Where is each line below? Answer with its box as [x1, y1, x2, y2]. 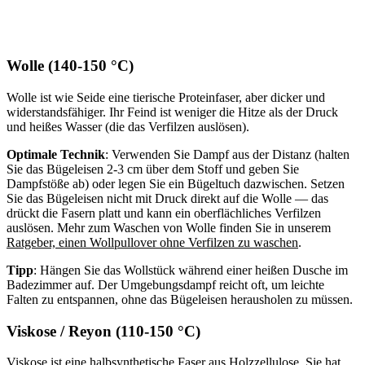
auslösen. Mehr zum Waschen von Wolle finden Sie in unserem [7, 220, 331, 235]
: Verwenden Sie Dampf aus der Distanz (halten [105, 147, 350, 161]
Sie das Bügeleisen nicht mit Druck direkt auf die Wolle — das [7, 191, 328, 205]
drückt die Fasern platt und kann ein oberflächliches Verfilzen [7, 205, 321, 220]
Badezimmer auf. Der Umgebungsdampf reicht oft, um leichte [7, 277, 324, 292]
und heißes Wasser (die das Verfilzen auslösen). [7, 119, 249, 134]
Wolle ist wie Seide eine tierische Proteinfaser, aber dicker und [7, 90, 325, 104]
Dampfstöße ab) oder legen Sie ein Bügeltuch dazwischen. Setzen [7, 176, 345, 191]
